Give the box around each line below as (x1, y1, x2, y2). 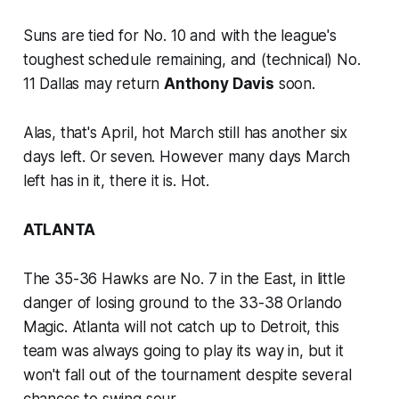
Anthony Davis (164, 74, 274, 93)
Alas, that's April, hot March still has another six (22, 123, 348, 142)
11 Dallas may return (22, 74, 165, 93)
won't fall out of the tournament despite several (22, 365, 352, 384)
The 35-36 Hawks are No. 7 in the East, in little (22, 269, 346, 288)
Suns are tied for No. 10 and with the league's (22, 26, 337, 45)
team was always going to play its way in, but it (22, 341, 344, 360)
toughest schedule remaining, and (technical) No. (22, 50, 361, 69)
